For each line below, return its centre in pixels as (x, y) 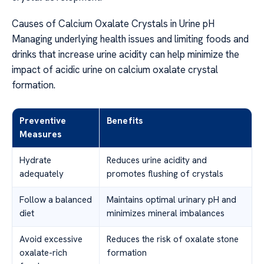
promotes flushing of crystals (165, 174)
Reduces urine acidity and (157, 160)
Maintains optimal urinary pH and (171, 199)
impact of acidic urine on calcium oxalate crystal (115, 69)
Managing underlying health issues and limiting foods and (130, 39)
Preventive (43, 121)
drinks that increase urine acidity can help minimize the (126, 54)
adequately (42, 174)
